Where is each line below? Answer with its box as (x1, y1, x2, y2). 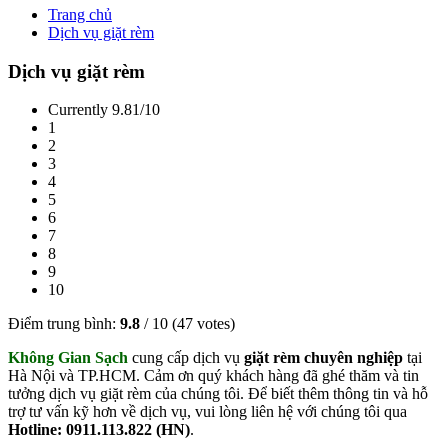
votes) (193, 315, 235, 333)
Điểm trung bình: (8, 315, 120, 333)
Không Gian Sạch (8, 349, 128, 367)
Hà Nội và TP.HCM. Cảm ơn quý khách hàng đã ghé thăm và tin (8, 367, 419, 385)
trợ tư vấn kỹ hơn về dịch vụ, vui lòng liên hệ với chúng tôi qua (8, 403, 407, 421)
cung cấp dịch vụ (128, 349, 244, 367)
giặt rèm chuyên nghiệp (244, 349, 403, 367)
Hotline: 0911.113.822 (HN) (8, 421, 190, 439)
